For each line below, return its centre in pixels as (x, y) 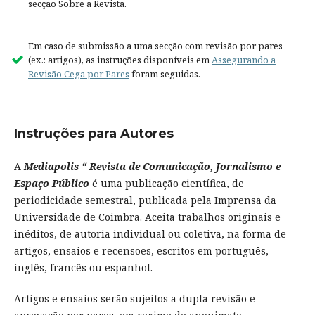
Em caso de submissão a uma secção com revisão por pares (155, 46)
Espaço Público (51, 184)
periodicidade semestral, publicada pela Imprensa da (145, 200)
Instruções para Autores (94, 134)
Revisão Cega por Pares (78, 74)
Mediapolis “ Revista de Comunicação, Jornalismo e (152, 167)
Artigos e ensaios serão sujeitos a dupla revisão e (134, 299)
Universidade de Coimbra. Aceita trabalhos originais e (147, 217)
